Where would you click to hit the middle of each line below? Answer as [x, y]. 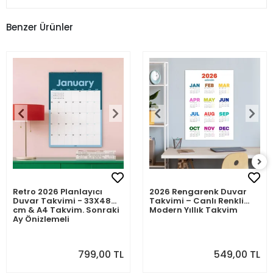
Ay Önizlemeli [41, 219]
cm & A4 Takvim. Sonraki [66, 210]
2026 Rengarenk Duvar [198, 192]
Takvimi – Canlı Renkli [197, 201]
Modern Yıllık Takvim [193, 210]
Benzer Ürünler [40, 27]
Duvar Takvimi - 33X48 [62, 201]
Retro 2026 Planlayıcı [58, 192]
